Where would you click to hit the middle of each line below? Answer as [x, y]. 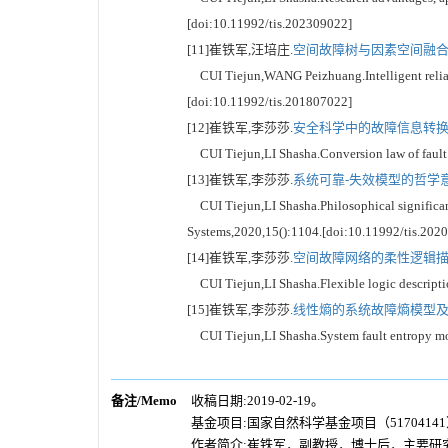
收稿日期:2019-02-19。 [257, 400]
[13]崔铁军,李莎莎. [240, 179]
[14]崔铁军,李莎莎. [240, 257]
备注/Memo [144, 400]
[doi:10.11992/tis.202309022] [269, 23]
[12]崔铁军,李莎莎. [240, 127]
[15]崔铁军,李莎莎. [240, 309]
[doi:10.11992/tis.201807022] [269, 101]
